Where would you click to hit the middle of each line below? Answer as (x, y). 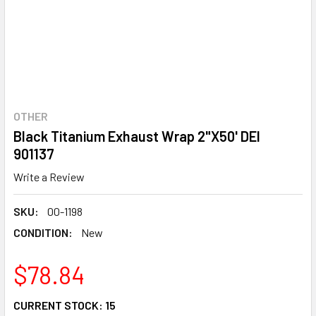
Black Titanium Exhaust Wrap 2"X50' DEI (137, 136)
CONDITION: (43, 232)
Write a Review (49, 176)
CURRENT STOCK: (59, 305)
